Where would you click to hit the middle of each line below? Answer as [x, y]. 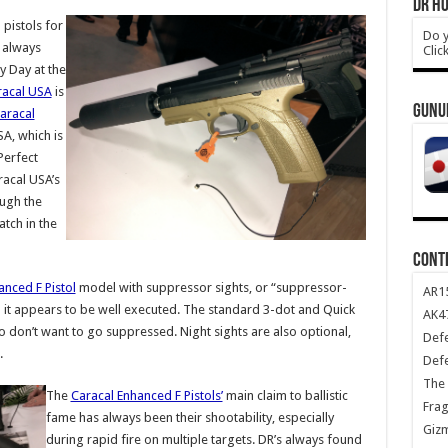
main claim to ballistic [285, 395]
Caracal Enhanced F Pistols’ [146, 395]
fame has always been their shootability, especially [189, 417]
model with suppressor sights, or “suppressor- [211, 287]
